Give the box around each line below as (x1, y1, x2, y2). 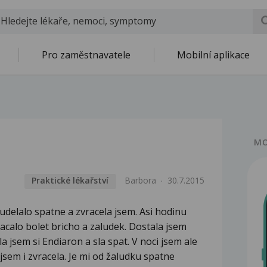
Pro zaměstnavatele (42, 48, 131, 61)
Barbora (125, 175, 157, 187)
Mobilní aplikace (177, 48, 250, 61)
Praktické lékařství (32, 175, 109, 187)
